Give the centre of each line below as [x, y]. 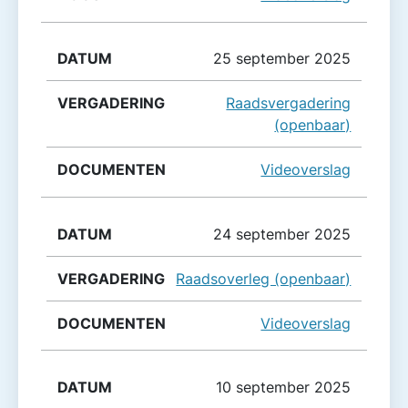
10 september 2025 [284, 387]
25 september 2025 [282, 59]
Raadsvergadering [289, 103]
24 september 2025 [282, 234]
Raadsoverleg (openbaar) [264, 278]
